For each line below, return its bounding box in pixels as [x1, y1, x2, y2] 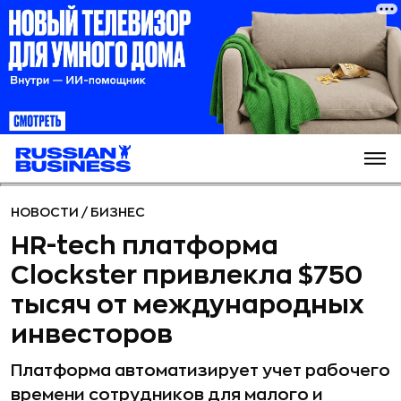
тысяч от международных [11, 293, 364, 318]
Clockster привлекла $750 [11, 263, 363, 288]
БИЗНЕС [90, 206, 145, 218]
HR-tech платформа [11, 234, 278, 259]
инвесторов [11, 322, 173, 347]
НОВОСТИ [11, 206, 81, 218]
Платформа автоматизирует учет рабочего [11, 363, 390, 379]
